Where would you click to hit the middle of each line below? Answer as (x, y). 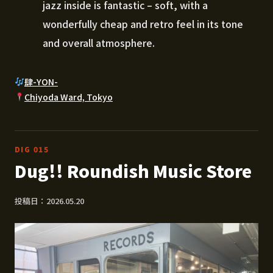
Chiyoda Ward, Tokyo (68, 97)
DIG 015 (32, 149)
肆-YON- (41, 81)
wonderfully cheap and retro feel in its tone (143, 23)
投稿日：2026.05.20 (49, 200)
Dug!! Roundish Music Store (133, 170)
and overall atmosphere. (99, 42)
